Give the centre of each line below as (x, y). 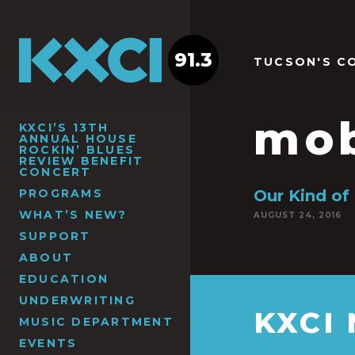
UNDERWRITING (77, 300)
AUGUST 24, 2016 (298, 215)
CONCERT (55, 172)
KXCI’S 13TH (64, 127)
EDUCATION (64, 279)
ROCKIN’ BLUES (77, 149)
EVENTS (48, 343)
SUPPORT (55, 236)
